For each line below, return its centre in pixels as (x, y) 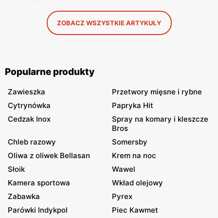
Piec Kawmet (135, 210)
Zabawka (24, 196)
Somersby (130, 142)
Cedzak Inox (29, 119)
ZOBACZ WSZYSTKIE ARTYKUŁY (109, 23)
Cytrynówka (29, 105)
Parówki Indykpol (38, 210)
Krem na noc (134, 155)
